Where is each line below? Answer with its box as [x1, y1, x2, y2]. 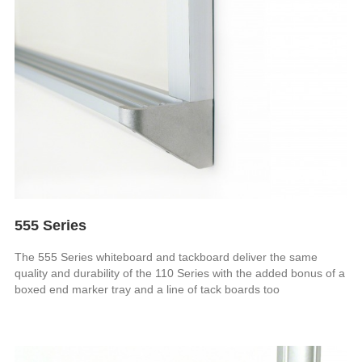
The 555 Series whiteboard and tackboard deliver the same [15, 250, 318, 263]
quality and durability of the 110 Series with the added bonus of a [15, 266, 346, 280]
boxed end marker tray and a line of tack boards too [15, 282, 280, 296]
